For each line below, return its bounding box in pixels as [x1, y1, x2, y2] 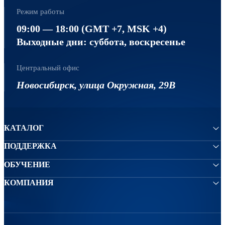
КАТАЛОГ [4, 123, 44, 132]
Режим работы [16, 7, 64, 16]
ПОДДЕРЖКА [4, 142, 57, 151]
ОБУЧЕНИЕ [4, 160, 50, 169]
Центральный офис [16, 63, 79, 72]
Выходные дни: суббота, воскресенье [16, 36, 185, 47]
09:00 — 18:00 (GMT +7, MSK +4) [16, 23, 167, 34]
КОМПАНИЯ [4, 178, 54, 187]
